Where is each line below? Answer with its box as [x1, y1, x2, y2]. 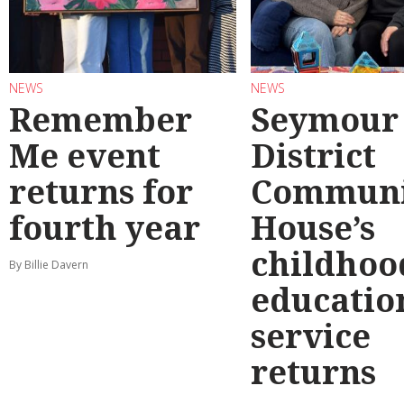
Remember [9, 97, 192, 142]
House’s [251, 206, 375, 251]
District [251, 133, 376, 179]
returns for [9, 170, 193, 215]
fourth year [9, 206, 200, 251]
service [251, 314, 371, 359]
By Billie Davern [9, 257, 88, 273]
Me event [9, 133, 161, 179]
